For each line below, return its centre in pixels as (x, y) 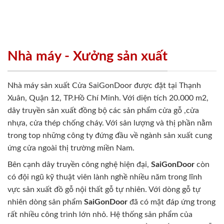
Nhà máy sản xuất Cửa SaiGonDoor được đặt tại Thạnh (104, 86)
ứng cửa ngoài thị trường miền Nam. (71, 148)
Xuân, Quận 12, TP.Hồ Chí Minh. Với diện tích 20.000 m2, (108, 98)
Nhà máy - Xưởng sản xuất (87, 56)
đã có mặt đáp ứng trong (171, 202)
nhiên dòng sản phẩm (46, 202)
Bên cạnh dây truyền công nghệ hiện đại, (79, 165)
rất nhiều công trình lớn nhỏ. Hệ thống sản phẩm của (100, 215)
